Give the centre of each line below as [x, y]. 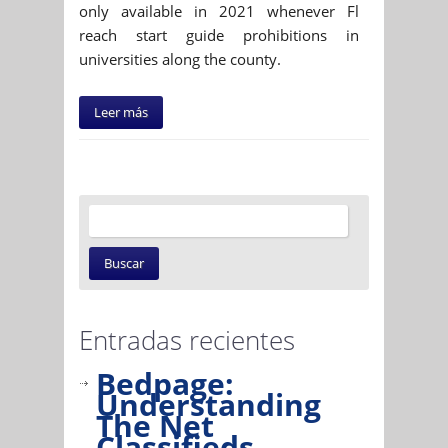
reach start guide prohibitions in [219, 34]
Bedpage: [165, 383]
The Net [155, 425]
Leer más [121, 111]
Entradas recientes [187, 339]
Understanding [208, 404]
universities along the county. [180, 58]
